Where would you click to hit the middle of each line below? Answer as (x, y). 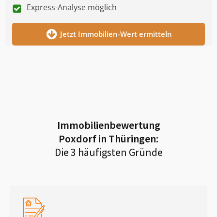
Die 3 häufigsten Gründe (108, 152)
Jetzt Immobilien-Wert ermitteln (116, 34)
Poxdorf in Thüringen (107, 138)
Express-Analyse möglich (72, 7)
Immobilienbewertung (108, 125)
